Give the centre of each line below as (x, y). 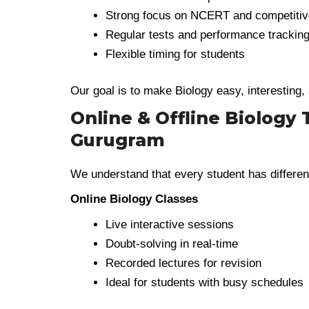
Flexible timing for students (175, 54)
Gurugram (118, 140)
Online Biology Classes (134, 199)
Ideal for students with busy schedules (205, 282)
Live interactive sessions (170, 224)
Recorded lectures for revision (183, 263)
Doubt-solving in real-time (172, 243)
